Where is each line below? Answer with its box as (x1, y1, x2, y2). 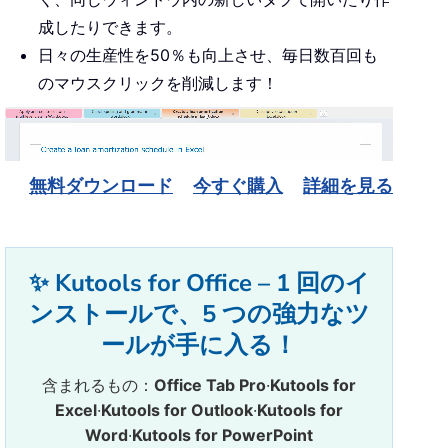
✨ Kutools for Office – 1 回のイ (28, 266, 370, 299)
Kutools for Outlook (101, 399, 253, 420)
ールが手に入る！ (101, 328, 297, 361)
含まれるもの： (42, 374, 154, 395)
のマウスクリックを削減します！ (38, 73, 278, 94)
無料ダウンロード (29, 174, 173, 196)
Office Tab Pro (154, 374, 266, 395)
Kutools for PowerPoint (132, 424, 313, 445)
